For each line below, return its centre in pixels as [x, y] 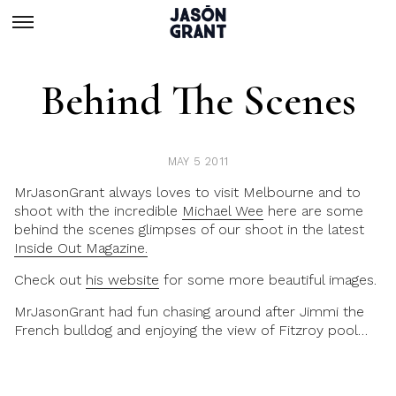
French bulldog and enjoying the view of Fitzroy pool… [191, 330]
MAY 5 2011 [198, 161]
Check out [50, 280]
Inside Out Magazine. [81, 248]
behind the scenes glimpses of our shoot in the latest [189, 229]
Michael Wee [223, 211]
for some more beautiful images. [268, 280]
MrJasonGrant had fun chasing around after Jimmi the [189, 312]
